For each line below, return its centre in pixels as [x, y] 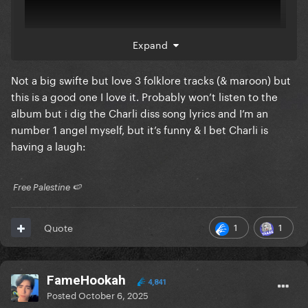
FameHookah [86, 280]
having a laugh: [50, 145]
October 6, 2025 [113, 295]
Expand [153, 44]
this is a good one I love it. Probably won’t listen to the [144, 96]
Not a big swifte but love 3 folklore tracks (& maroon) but [151, 79]
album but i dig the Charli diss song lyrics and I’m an [140, 112]
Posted [63, 295]
